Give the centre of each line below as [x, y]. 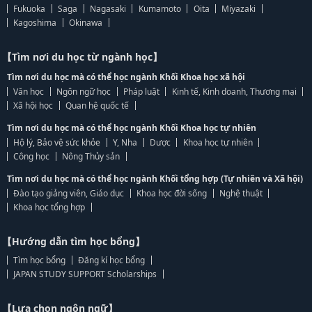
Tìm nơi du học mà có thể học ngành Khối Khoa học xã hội [126, 77]
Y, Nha [125, 142]
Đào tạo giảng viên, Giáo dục [69, 193]
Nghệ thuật [241, 193]
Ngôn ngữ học [84, 92]
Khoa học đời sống [172, 193]
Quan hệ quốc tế [97, 106]
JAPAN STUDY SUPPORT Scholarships [85, 274]
